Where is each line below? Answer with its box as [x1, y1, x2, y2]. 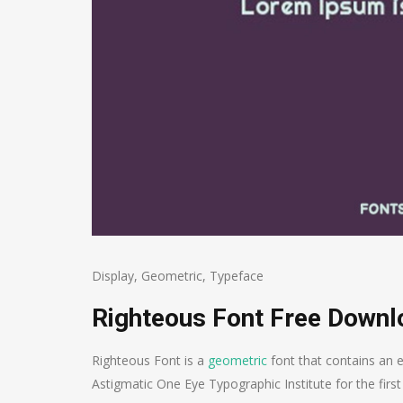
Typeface [210, 266, 264, 284]
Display [92, 266, 134, 284]
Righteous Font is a [92, 351, 208, 369]
